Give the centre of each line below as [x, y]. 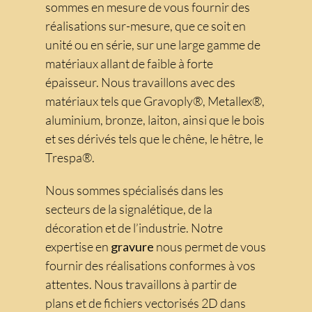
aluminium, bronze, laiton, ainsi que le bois [155, 120]
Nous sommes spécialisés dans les [134, 190]
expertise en [78, 247]
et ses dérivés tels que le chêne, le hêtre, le [154, 139]
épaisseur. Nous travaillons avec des [140, 83]
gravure [133, 247]
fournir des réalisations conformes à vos [150, 266]
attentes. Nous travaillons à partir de [141, 284]
